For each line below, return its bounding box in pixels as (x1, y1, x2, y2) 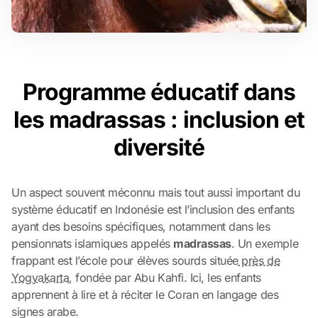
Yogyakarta (11, 270, 70, 285)
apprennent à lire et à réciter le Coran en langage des (11, 287, 279, 302)
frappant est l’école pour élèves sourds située (11, 253, 238, 268)
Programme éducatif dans (23, 77, 295, 106)
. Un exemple (231, 236, 299, 251)
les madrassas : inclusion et (13, 105, 305, 133)
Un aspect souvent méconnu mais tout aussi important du (11, 185, 300, 199)
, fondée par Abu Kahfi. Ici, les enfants (69, 270, 262, 285)
